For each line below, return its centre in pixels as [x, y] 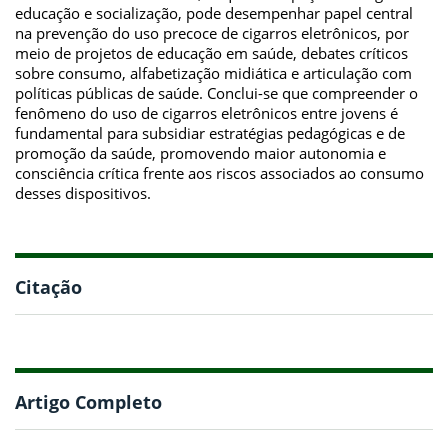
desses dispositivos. [83, 192]
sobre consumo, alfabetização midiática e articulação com [213, 72]
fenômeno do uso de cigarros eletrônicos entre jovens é [206, 112]
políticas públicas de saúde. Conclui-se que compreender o [216, 92]
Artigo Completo [88, 402]
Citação [48, 287]
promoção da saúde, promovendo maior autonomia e [200, 152]
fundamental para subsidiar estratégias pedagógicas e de [210, 132]
